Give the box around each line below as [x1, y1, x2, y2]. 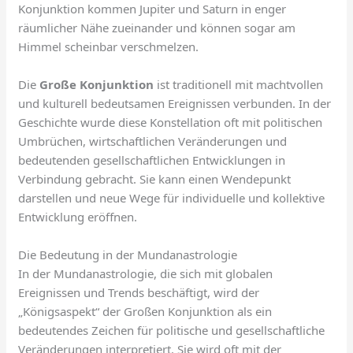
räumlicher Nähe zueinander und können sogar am [18, 19, 296, 35]
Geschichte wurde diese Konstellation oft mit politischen [18, 113, 323, 130]
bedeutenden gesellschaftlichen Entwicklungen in [18, 151, 286, 168]
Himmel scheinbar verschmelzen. [18, 38, 199, 54]
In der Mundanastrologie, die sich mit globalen [18, 265, 273, 281]
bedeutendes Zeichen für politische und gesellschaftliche [18, 321, 325, 338]
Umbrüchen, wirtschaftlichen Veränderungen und [18, 132, 288, 149]
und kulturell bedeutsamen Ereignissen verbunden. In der [18, 95, 332, 111]
